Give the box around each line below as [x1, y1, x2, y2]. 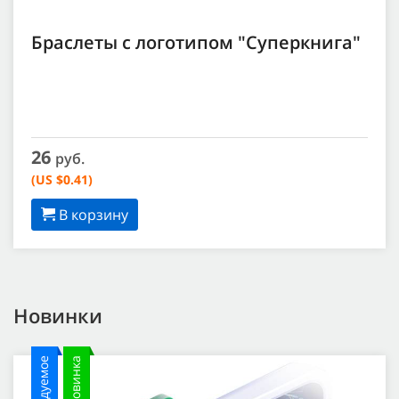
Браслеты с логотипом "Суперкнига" [31, 30, 361, 55]
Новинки [13, 302, 102, 330]
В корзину [55, 205, 128, 225]
